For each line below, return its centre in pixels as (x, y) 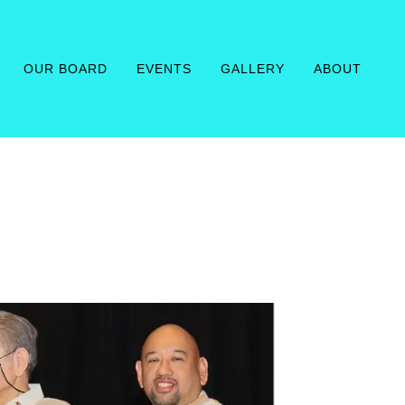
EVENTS (165, 69)
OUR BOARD (66, 69)
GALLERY (253, 69)
